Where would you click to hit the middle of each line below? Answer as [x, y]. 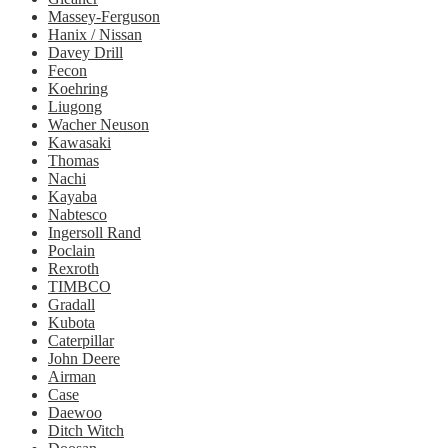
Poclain [71, 250]
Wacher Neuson [98, 124]
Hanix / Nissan [95, 34]
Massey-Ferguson [104, 16]
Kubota [71, 322]
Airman [72, 376]
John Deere [84, 358]
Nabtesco [77, 214]
